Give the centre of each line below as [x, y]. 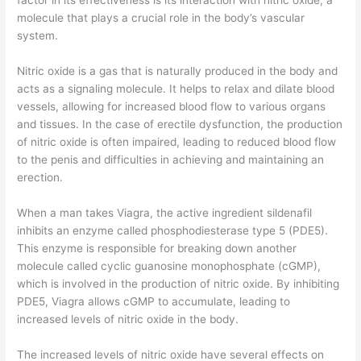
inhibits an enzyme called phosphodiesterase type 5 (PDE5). [173, 230]
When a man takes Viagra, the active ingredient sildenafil [165, 212]
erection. [40, 177]
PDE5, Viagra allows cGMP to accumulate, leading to [154, 301]
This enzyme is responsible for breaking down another [157, 248]
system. [38, 36]
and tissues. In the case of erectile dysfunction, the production [180, 124]
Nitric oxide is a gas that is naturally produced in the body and [178, 71]
